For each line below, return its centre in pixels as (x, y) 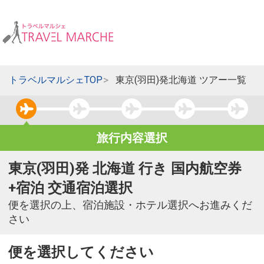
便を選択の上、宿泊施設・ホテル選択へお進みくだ (130, 205)
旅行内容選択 (132, 138)
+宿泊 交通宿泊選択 (70, 188)
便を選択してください (81, 253)
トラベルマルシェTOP (55, 80)
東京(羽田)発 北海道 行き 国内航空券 (125, 169)
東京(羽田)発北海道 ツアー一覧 (181, 80)
